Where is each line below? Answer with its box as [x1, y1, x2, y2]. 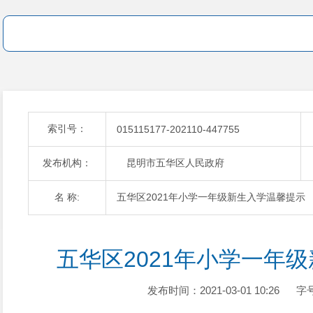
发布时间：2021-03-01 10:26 [147, 284, 279, 296]
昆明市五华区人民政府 [117, 157, 224, 168]
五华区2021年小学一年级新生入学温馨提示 [117, 191, 305, 203]
